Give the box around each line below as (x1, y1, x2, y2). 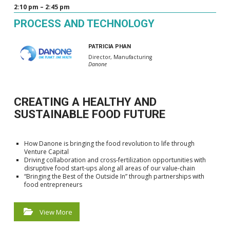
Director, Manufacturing (88, 53, 152, 61)
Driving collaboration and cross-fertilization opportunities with (24, 156, 206, 165)
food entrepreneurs (24, 180, 82, 189)
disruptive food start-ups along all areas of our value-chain (24, 164, 195, 173)
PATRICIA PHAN (88, 43, 131, 50)
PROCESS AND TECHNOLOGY (13, 17, 155, 30)
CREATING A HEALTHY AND (13, 95, 157, 109)
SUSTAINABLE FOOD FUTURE (13, 107, 165, 121)
